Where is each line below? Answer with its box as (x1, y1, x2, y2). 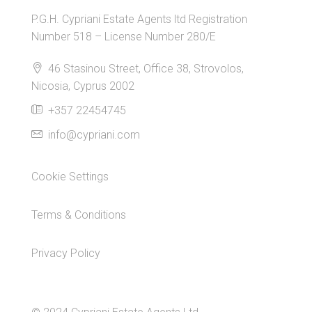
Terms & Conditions (31, 208, 126, 221)
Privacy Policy (31, 247, 100, 260)
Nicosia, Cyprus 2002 (31, 79, 134, 93)
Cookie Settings (31, 170, 109, 183)
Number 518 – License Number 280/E (31, 30, 216, 43)
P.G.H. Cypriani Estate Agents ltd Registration (31, 13, 247, 26)
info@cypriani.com (48, 128, 140, 141)
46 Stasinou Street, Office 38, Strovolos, (45, 62, 244, 75)
